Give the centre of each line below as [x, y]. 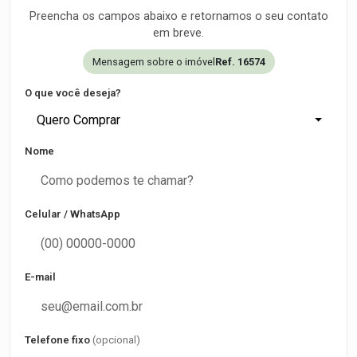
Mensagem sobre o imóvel [153, 62]
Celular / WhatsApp [73, 214]
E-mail [40, 277]
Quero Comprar [78, 120]
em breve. [178, 33]
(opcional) [116, 340]
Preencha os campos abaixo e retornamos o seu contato [178, 16]
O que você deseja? [73, 93]
